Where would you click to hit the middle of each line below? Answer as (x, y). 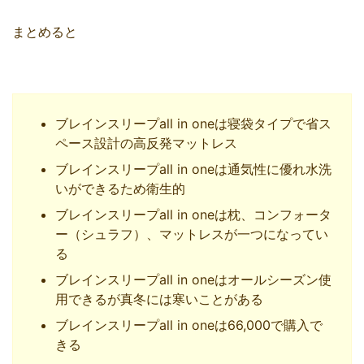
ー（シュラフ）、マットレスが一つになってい (192, 234)
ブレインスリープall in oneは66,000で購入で (189, 325)
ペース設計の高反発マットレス (146, 143)
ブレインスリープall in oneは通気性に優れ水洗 (193, 169)
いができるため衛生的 (120, 188)
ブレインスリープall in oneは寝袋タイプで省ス (193, 123)
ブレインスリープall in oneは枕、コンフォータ (193, 214)
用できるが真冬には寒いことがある (159, 299)
